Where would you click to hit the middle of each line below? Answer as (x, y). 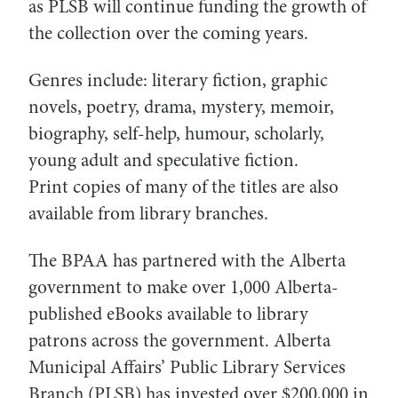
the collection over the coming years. (168, 36)
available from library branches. (148, 215)
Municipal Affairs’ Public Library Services (187, 369)
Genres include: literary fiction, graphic (178, 82)
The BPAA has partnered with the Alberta (187, 262)
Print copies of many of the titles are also (183, 188)
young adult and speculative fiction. (163, 162)
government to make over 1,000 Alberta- (183, 289)
